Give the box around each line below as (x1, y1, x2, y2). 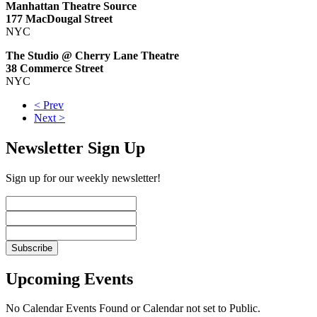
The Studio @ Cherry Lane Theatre (6, 49, 179, 62)
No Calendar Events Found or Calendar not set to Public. (6, 302, 260, 315)
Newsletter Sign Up (6, 138, 145, 157)
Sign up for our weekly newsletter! (6, 171, 161, 184)
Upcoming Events (6, 269, 133, 288)
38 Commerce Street (6, 62, 103, 74)
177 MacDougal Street (6, 12, 113, 25)
